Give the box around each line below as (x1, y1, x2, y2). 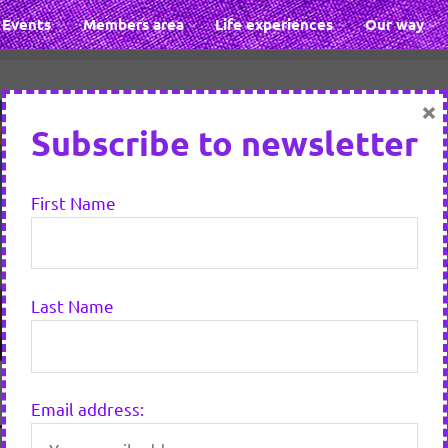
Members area (82, 14, 184, 34)
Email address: (30, 398, 144, 419)
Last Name (30, 294, 114, 316)
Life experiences (215, 14, 333, 34)
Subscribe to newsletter (30, 121, 418, 164)
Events (2, 14, 51, 34)
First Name (30, 191, 116, 213)
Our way (364, 14, 424, 34)
